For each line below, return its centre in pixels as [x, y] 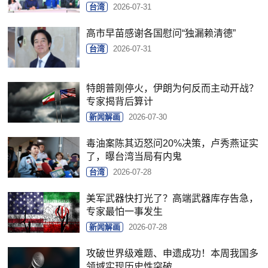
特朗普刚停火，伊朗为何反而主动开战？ [173, 89]
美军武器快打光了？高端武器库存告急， [173, 199]
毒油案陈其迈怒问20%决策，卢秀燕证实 [173, 144]
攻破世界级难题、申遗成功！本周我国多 [173, 254]
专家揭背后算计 [120, 102]
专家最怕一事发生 [125, 212]
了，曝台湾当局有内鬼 [134, 157]
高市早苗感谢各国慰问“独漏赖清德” [161, 33]
